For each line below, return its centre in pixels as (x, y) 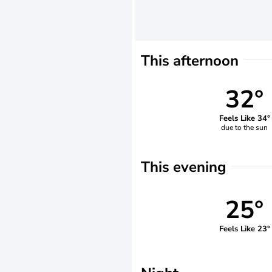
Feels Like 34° (244, 118)
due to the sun (245, 127)
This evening (184, 167)
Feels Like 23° (244, 229)
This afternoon (190, 61)
